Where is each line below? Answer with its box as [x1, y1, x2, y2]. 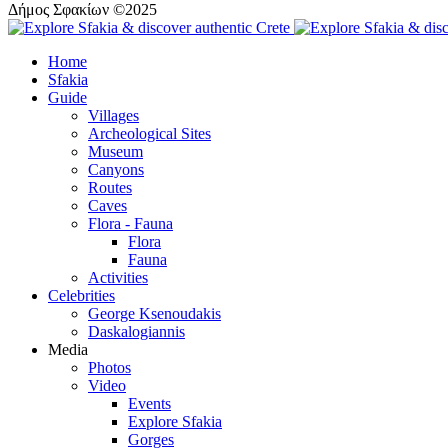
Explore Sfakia [128, 412, 222, 430]
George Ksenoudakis [88, 304, 221, 322]
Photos [88, 358, 131, 376]
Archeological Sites [88, 124, 211, 142]
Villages [88, 106, 139, 124]
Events [128, 394, 171, 412]
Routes [88, 178, 132, 196]
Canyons [88, 160, 144, 178]
